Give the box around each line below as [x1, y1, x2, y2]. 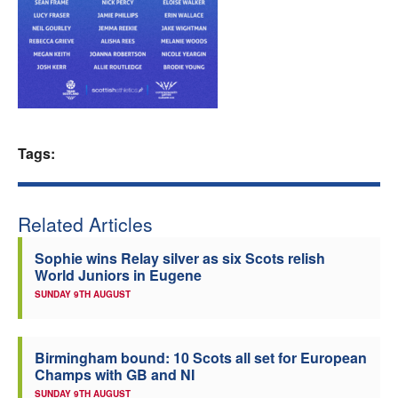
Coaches [178, 65, 234, 89]
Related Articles [18, 211, 153, 237]
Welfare [179, 17, 232, 41]
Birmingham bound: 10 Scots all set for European [35, 347, 367, 368]
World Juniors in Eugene [35, 265, 202, 285]
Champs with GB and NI [35, 364, 195, 385]
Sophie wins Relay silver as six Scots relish [35, 248, 325, 268]
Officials [177, 113, 235, 137]
